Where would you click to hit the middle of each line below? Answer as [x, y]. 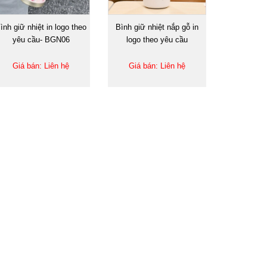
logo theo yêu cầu [157, 39]
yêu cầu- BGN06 [41, 39]
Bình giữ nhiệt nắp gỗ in [157, 27]
